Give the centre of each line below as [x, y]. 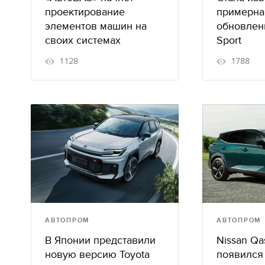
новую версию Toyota [97, 254]
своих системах [83, 40]
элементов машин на [96, 26]
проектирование [85, 12]
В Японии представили [100, 240]
